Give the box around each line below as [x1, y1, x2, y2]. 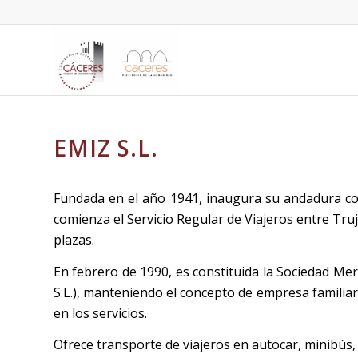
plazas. [54, 231, 94, 249]
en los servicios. [54, 304, 147, 322]
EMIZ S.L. [54, 133, 158, 163]
